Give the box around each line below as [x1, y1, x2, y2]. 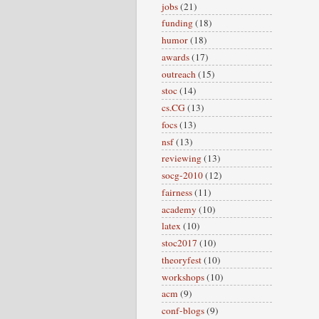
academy [162, 202, 197, 216]
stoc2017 [162, 236, 197, 250]
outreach [162, 67, 196, 80]
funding [162, 16, 193, 30]
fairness [162, 185, 192, 199]
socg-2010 [162, 169, 203, 182]
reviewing [162, 152, 202, 165]
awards [162, 50, 189, 63]
